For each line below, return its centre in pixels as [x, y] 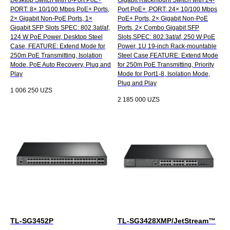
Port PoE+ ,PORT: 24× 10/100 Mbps [167, 9]
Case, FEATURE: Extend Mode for [58, 46]
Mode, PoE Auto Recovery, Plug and [61, 64]
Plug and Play [137, 83]
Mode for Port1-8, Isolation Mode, [164, 74]
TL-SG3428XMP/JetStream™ [167, 221]
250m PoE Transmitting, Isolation [56, 55]
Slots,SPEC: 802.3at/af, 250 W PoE [166, 37]
